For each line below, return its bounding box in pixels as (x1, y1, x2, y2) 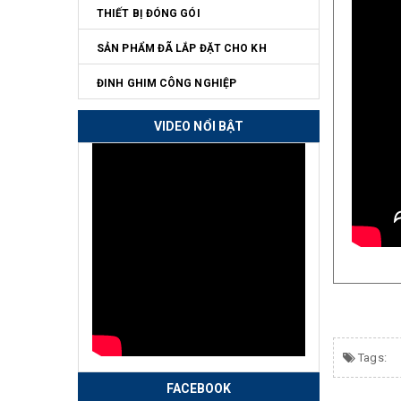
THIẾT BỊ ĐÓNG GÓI (97, 7, 200, 20)
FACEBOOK (166, 380, 232, 396)
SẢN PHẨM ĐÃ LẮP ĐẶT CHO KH (97, 42, 267, 55)
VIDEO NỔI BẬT (153, 118, 244, 133)
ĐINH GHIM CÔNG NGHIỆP (97, 77, 237, 90)
